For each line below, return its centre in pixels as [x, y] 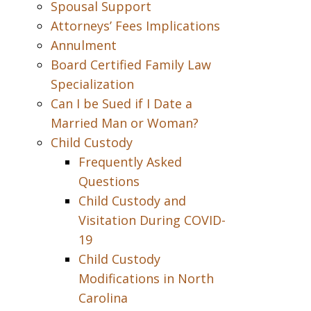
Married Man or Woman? [124, 123]
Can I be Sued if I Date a [121, 103]
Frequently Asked [130, 162]
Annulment [83, 45]
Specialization [92, 84]
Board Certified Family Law [131, 65]
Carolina [103, 298]
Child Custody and [132, 201]
